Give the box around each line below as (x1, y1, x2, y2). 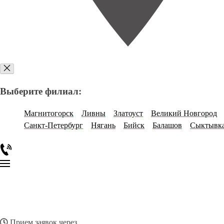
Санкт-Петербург (24, 121, 83, 130)
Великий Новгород (151, 109, 217, 118)
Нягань (91, 121, 115, 130)
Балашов (152, 121, 182, 130)
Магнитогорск (24, 109, 73, 118)
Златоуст (113, 109, 143, 118)
